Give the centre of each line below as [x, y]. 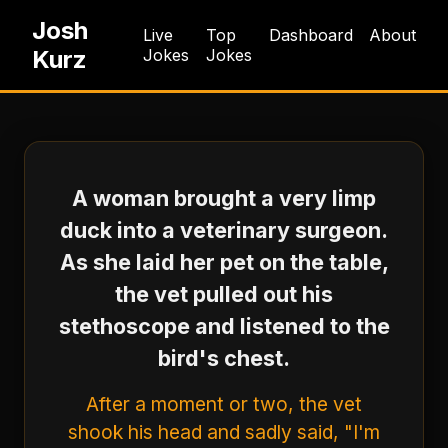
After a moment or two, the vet [224, 404]
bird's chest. [224, 358]
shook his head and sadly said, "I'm [224, 432]
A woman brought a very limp [224, 198]
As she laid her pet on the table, [224, 262]
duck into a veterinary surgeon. [224, 230]
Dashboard [311, 35]
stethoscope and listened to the [224, 326]
